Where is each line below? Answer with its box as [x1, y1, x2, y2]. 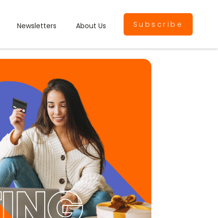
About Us [75, 20, 106, 31]
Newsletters [17, 20, 56, 31]
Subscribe [133, 19, 183, 29]
